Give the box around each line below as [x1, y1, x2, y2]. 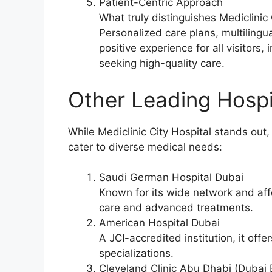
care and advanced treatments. [99, 202, 253, 214]
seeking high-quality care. [99, 57, 225, 70]
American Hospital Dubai [99, 217, 220, 229]
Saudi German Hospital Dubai [99, 171, 243, 184]
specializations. [99, 247, 174, 260]
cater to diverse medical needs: [68, 140, 222, 153]
